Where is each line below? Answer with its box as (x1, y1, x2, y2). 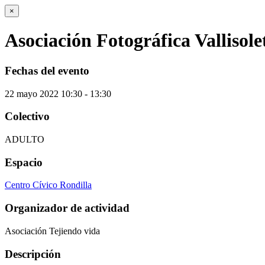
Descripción (5, 247, 61, 260)
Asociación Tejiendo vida (5, 225, 100, 236)
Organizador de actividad (5, 202, 130, 215)
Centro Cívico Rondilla (5, 180, 92, 190)
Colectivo (5, 110, 50, 123)
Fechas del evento (5, 64, 89, 77)
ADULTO (5, 134, 44, 145)
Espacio (5, 156, 43, 169)
